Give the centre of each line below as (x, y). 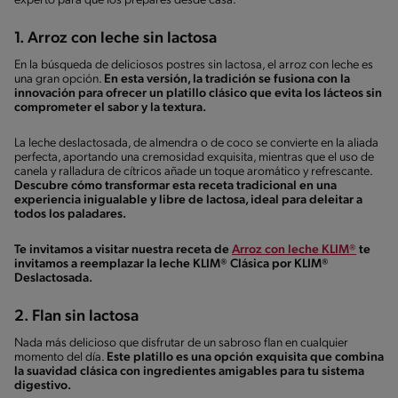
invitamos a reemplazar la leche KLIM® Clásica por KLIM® (171, 264)
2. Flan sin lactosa (76, 316)
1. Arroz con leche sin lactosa (115, 38)
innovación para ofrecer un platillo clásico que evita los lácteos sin (198, 93)
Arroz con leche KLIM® (294, 250)
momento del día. (60, 357)
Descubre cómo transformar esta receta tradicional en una (175, 186)
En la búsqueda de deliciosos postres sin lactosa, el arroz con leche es (194, 65)
